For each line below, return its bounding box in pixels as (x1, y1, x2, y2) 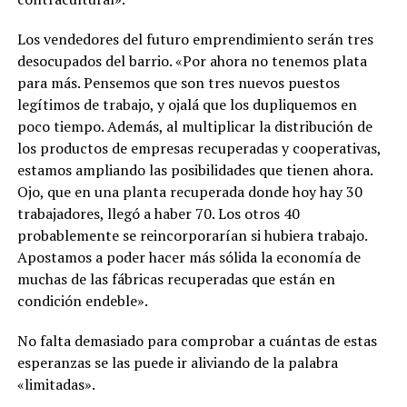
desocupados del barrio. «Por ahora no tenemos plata (16, 50, 367, 71)
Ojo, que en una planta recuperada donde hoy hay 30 (16, 181, 362, 202)
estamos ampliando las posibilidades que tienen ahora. (16, 159, 372, 180)
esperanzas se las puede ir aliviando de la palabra (16, 352, 338, 372)
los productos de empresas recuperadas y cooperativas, (16, 137, 381, 158)
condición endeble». (16, 290, 148, 311)
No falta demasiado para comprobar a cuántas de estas (16, 330, 377, 351)
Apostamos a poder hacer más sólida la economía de (16, 246, 361, 267)
